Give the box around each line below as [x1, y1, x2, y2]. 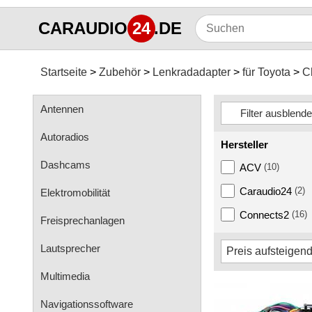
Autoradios [40, 131, 89, 143]
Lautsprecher [40, 242, 100, 254]
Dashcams [40, 159, 91, 171]
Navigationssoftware [40, 298, 133, 310]
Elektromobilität [40, 187, 110, 198]
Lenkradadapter [153, 66, 231, 78]
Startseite [40, 66, 87, 78]
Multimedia [40, 270, 90, 282]
